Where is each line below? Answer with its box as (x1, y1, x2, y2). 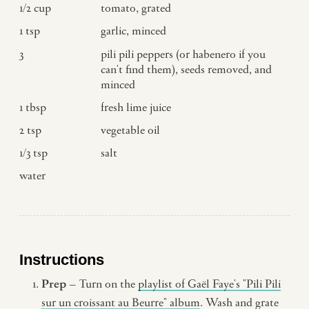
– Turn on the (69, 277, 138, 291)
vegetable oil (100, 123, 160, 138)
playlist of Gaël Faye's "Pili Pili (138, 277, 281, 291)
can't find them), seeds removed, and (100, 62, 272, 77)
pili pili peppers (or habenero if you (100, 47, 266, 61)
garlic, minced (100, 24, 166, 39)
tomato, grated (100, 1, 171, 16)
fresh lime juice (100, 100, 171, 114)
